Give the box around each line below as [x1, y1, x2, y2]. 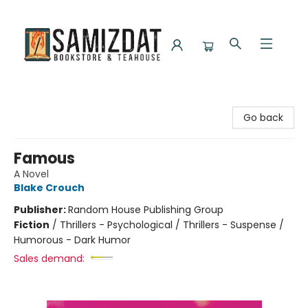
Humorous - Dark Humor [14, 233, 131, 247]
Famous [14, 148, 75, 169]
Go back [243, 111, 283, 124]
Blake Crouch [14, 181, 85, 195]
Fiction [14, 218, 49, 232]
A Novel [14, 167, 49, 181]
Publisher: [14, 203, 68, 217]
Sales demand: [14, 252, 85, 265]
